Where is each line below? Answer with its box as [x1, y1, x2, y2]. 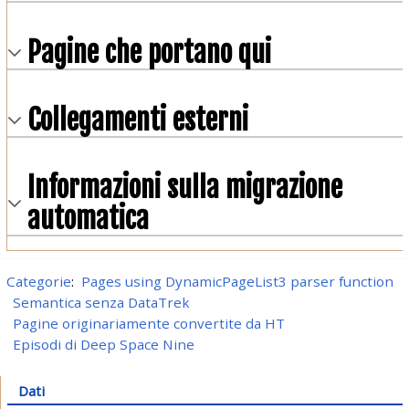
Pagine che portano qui [26, 35, 271, 71]
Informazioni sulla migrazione [26, 170, 342, 206]
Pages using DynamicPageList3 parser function [80, 272, 393, 291]
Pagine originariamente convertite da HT [13, 314, 286, 333]
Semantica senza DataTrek [13, 293, 191, 312]
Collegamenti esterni [26, 102, 248, 139]
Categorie [5, 272, 71, 291]
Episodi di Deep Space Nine [13, 335, 195, 354]
